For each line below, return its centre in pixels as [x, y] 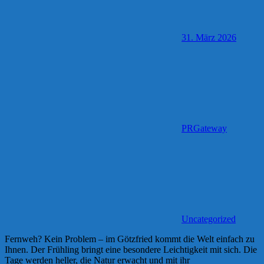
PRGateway [204, 128]
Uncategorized [209, 219]
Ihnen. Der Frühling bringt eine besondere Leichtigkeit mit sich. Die [131, 250]
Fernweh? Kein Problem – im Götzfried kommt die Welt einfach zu [130, 239]
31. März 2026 [209, 38]
